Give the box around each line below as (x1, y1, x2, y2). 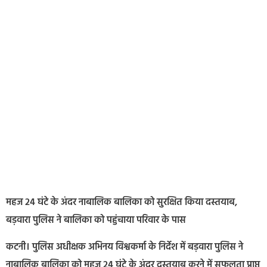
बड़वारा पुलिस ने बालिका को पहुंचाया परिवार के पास (6, 213, 186, 229)
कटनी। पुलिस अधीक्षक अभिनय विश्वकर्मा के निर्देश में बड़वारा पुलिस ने (6, 239, 243, 255)
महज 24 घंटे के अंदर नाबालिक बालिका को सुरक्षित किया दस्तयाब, (6, 195, 237, 211)
